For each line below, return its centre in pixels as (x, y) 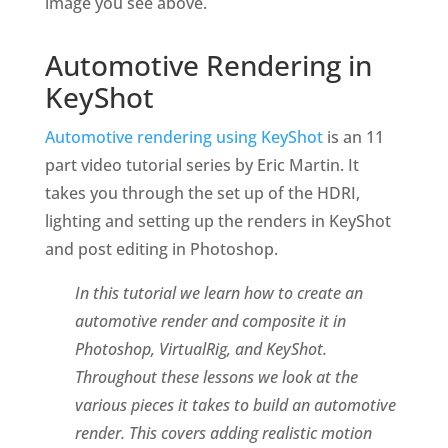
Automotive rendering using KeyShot (183, 137)
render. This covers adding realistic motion (223, 433)
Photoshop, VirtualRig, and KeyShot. (200, 349)
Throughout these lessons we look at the (216, 377)
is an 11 (353, 137)
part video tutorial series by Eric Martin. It (201, 165)
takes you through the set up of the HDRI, (202, 193)
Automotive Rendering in (208, 65)
